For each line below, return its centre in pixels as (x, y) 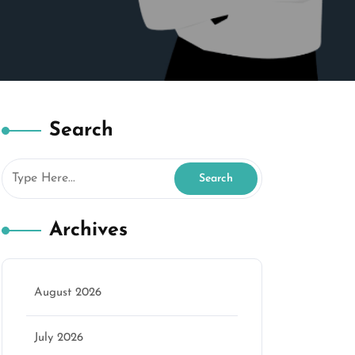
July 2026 (59, 338)
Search (81, 130)
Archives (88, 230)
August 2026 (68, 293)
